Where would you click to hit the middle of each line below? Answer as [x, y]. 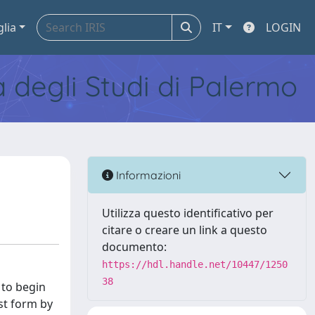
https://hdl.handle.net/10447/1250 [195, 264]
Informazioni [147, 175]
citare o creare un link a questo [185, 230]
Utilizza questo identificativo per [188, 213]
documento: [134, 247]
